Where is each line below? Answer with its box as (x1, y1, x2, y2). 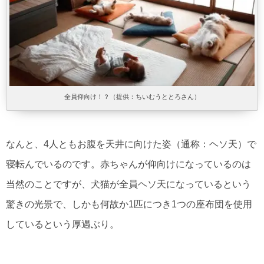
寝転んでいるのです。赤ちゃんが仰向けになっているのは (6, 159, 251, 170)
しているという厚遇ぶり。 (6, 219, 119, 230)
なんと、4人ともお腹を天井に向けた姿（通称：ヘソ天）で (6, 139, 256, 150)
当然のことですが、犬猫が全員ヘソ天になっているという (6, 179, 251, 190)
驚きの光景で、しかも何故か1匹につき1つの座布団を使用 (6, 199, 252, 210)
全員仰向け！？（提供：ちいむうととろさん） (64, 93, 200, 101)
